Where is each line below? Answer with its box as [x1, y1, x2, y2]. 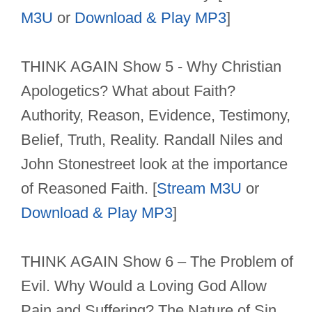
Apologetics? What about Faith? [21, 82, 235, 100]
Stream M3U [157, 180, 242, 198]
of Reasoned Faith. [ [21, 180, 157, 198]
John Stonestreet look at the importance [21, 155, 288, 173]
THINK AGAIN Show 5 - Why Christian [21, 58, 281, 76]
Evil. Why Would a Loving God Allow [21, 277, 267, 295]
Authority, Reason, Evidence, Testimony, [21, 107, 290, 125]
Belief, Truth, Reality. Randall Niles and [21, 131, 283, 149]
